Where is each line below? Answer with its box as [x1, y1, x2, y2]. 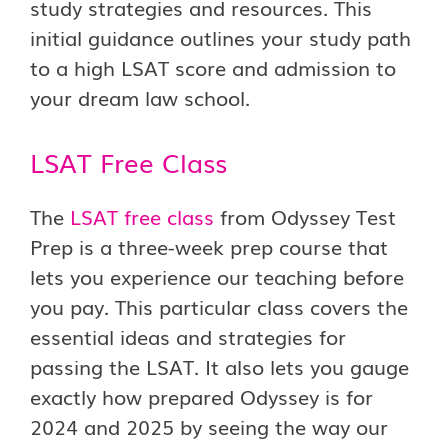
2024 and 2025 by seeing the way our [30, 411, 388, 441]
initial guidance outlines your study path [30, 22, 411, 52]
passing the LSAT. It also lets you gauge [30, 351, 409, 381]
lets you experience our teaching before [30, 261, 404, 291]
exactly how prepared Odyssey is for [30, 381, 373, 411]
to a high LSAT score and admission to [30, 52, 396, 82]
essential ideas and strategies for [30, 321, 346, 351]
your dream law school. [30, 82, 250, 112]
